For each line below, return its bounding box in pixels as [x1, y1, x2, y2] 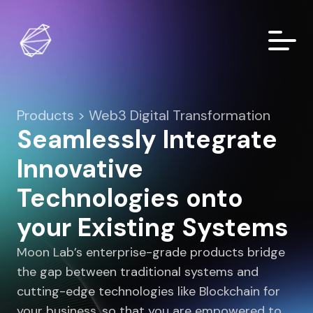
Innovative [17, 152, 143, 185]
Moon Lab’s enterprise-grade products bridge [17, 244, 285, 261]
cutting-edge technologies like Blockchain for [17, 283, 280, 300]
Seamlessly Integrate [17, 123, 277, 156]
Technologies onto [17, 182, 243, 214]
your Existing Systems [17, 211, 289, 244]
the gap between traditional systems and [17, 263, 259, 280]
